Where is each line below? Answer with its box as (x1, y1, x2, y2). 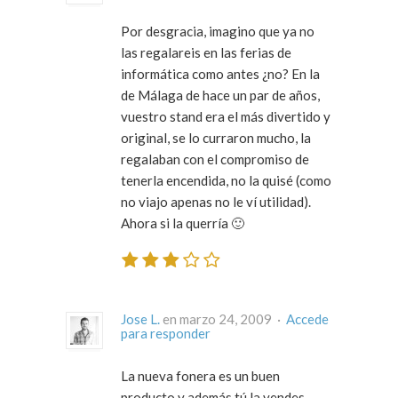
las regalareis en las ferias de (121, 44, 291, 61)
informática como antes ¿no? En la (121, 66, 320, 83)
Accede (286, 310, 329, 327)
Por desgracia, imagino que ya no (121, 23, 314, 40)
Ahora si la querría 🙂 (121, 215, 244, 232)
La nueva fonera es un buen (121, 367, 280, 384)
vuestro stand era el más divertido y (121, 108, 330, 125)
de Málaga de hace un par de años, (121, 87, 320, 104)
